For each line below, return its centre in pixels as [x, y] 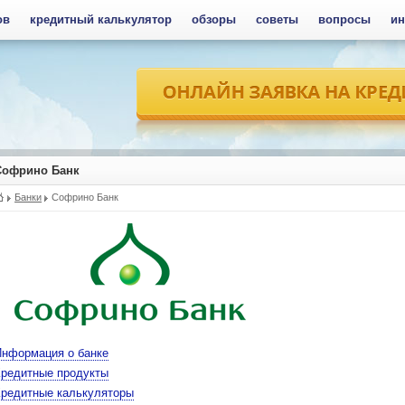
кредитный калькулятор [101, 20]
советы [277, 20]
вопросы [344, 20]
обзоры [214, 20]
